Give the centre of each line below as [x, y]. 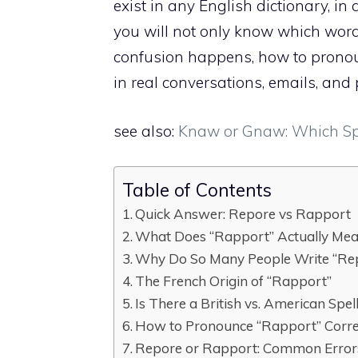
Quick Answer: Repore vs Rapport [243, 214]
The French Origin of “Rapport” [234, 281]
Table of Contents [197, 189]
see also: [146, 131]
